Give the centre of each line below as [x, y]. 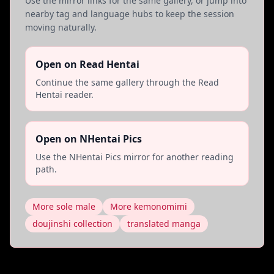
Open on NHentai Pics [89, 139]
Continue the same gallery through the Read [127, 82]
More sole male [64, 206]
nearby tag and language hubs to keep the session [130, 14]
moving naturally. [61, 27]
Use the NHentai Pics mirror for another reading [135, 157]
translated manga [164, 224]
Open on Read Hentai [87, 64]
